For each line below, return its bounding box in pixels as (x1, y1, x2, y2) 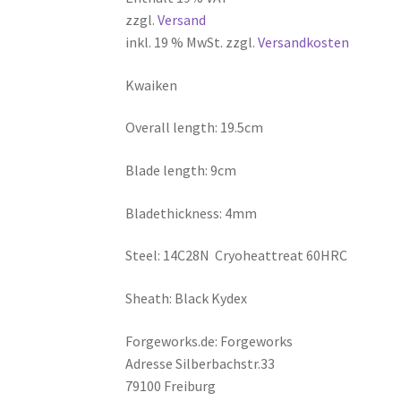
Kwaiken (125, 75, 178, 94)
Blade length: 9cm (125, 161, 237, 180)
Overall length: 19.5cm (125, 118, 264, 137)
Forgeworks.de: (125, 331, 221, 350)
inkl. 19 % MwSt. (125, 33, 224, 52)
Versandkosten (258, 33, 350, 52)
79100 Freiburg (125, 376, 217, 395)
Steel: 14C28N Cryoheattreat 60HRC (125, 246, 348, 265)
